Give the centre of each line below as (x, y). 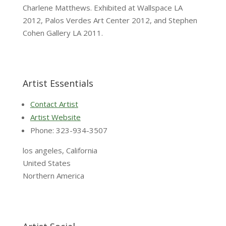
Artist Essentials (58, 83)
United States (46, 163)
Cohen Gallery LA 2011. (63, 33)
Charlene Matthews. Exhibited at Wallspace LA (102, 8)
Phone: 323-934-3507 (69, 130)
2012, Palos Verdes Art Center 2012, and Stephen (110, 20)
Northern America (53, 176)
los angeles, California (60, 150)
